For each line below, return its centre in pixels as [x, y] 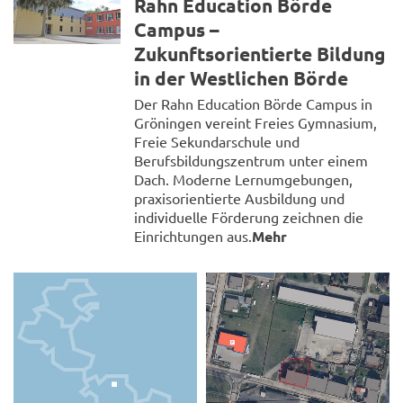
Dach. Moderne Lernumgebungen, [244, 179]
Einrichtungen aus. [193, 236]
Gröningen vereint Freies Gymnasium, [256, 123]
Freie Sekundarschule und [217, 142]
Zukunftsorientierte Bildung [260, 54]
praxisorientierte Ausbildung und [240, 198]
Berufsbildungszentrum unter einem [251, 161]
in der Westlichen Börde [242, 78]
